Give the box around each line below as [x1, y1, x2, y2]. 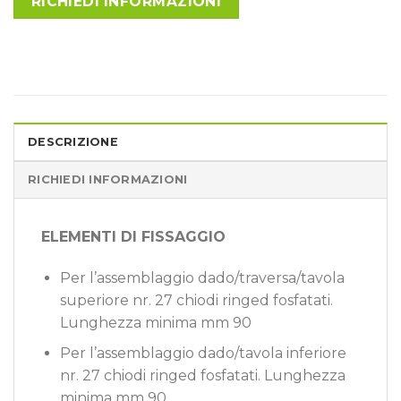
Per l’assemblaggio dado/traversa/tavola [59, 269, 345, 286]
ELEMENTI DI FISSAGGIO [41, 228, 226, 246]
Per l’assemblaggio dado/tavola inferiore [59, 345, 346, 363]
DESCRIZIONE [28, 135, 118, 149]
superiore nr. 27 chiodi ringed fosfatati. [59, 291, 333, 309]
